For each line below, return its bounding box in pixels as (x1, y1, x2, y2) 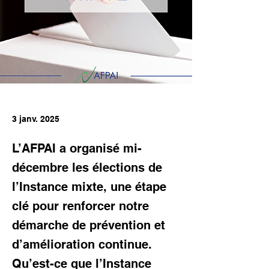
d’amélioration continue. (12, 237, 152, 252)
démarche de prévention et (12, 218, 165, 232)
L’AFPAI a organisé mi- (12, 141, 142, 156)
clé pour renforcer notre (12, 199, 149, 213)
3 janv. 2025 (12, 114, 59, 124)
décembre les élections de (12, 160, 162, 175)
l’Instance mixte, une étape (12, 180, 166, 194)
